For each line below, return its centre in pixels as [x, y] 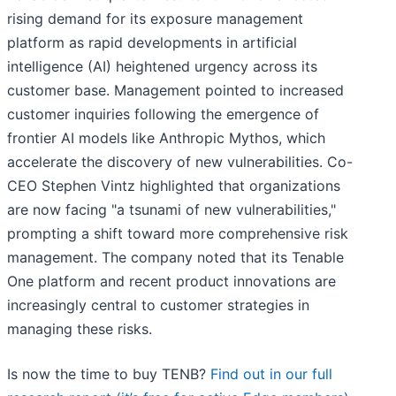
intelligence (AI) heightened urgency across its [162, 67]
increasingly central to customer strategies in [158, 305]
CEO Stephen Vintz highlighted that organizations [174, 186]
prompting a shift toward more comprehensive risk [178, 234]
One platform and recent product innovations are [171, 282]
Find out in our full [271, 374]
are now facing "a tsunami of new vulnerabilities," [171, 210]
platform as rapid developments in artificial [152, 43]
